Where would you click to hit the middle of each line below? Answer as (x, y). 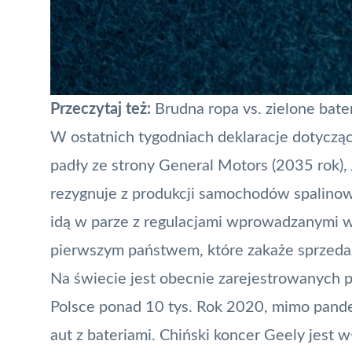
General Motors (213, 165)
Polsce (73, 307)
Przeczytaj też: (103, 109)
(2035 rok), (309, 165)
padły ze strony (104, 165)
